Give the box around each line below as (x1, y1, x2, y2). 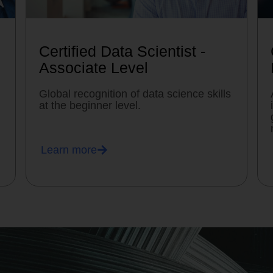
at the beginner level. (39, 99, 141, 112)
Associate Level (39, 59, 149, 77)
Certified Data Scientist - (39, 43, 206, 60)
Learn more (40, 144, 97, 157)
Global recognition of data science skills (39, 88, 232, 101)
